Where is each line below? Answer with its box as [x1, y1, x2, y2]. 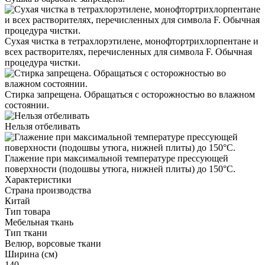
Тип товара [5, 206, 50, 216]
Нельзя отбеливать [5, 121, 80, 131]
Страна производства [5, 185, 91, 195]
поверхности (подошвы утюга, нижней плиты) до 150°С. [5, 163, 235, 174]
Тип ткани [5, 227, 47, 238]
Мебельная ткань [5, 216, 73, 227]
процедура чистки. [5, 57, 80, 67]
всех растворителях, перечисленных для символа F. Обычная [5, 46, 252, 57]
